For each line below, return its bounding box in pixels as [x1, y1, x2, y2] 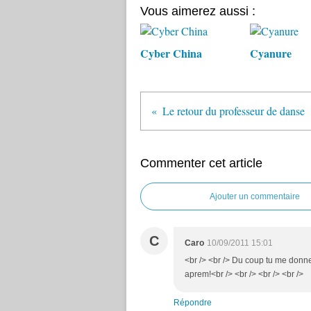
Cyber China [140, 45, 202, 61]
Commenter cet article [140, 156, 262, 170]
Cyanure [249, 45, 292, 61]
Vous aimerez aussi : [140, 4, 255, 18]
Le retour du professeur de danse [162, 103, 305, 118]
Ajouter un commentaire [210, 192, 300, 201]
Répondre [174, 298, 212, 308]
